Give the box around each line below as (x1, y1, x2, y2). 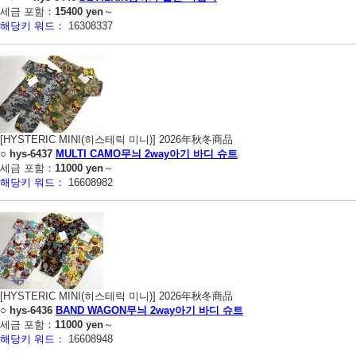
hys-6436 (10, 304, 52, 316)
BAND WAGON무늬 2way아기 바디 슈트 (56, 304, 243, 316)
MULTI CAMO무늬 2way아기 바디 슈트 (56, 147, 238, 160)
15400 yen (55, 5, 103, 17)
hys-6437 (10, 147, 52, 160)
